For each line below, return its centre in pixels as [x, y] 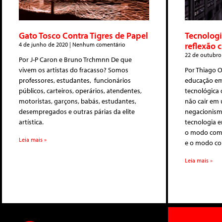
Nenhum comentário [98, 44]
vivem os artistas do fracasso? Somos [74, 70]
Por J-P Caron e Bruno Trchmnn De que [75, 59]
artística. [32, 122]
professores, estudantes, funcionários [75, 80]
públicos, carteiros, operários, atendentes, [80, 90]
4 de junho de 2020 [44, 44]
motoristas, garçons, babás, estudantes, [78, 101]
